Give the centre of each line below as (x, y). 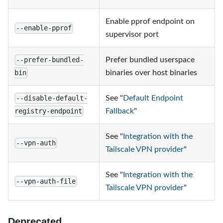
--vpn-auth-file (46, 181)
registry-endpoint (48, 111)
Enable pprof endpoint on (150, 21)
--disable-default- (52, 98)
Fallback (120, 111)
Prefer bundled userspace (150, 60)
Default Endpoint (153, 98)
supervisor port (132, 34)
